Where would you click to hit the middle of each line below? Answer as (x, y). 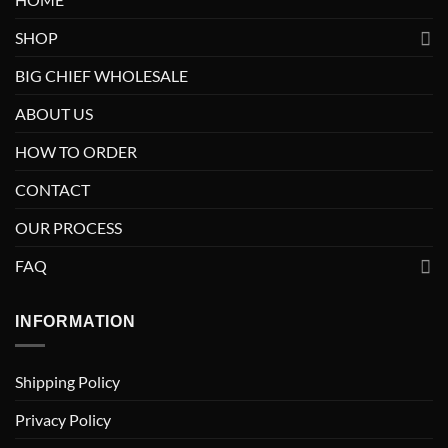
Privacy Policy (63, 420)
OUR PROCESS (68, 228)
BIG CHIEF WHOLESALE (101, 76)
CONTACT (52, 190)
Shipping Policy (67, 382)
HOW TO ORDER (76, 152)
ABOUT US (54, 114)
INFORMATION (75, 322)
